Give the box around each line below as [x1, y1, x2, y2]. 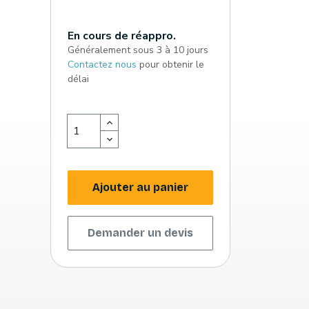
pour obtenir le [137, 58, 204, 72]
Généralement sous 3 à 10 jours [68, 43, 208, 57]
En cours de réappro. [68, 28, 176, 44]
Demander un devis [88, 226, 193, 240]
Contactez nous [68, 58, 137, 72]
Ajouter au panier [92, 181, 188, 195]
